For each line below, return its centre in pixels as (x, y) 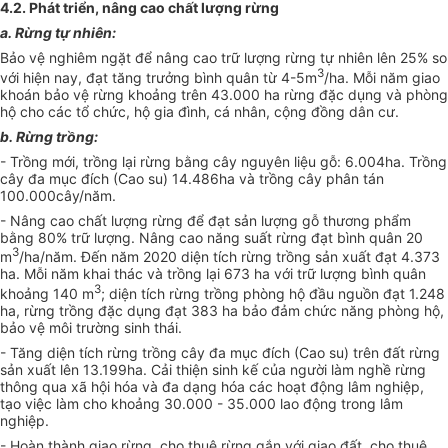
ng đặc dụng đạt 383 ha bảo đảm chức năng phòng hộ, (260, 311)
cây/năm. (86, 195)
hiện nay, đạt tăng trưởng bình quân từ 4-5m (170, 77)
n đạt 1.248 (408, 294)
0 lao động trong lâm (335, 404)
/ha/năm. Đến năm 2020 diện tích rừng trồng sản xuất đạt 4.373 (229, 257)
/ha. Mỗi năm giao (382, 77)
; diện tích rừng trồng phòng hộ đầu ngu (232, 294)
